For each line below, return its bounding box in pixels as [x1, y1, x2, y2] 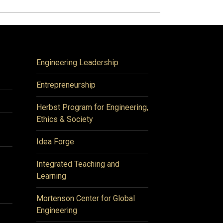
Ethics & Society [36, 114, 93, 124]
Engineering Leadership [36, 58, 118, 67]
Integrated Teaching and [36, 159, 119, 169]
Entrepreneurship [36, 80, 96, 90]
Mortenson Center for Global [36, 194, 135, 203]
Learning [36, 171, 66, 181]
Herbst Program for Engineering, [36, 103, 148, 112]
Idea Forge [36, 137, 74, 146]
